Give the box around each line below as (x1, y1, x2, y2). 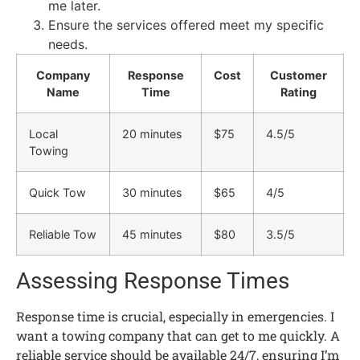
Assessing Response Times (16, 267, 289, 294)
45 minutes (122, 227, 182, 241)
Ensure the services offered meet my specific (48, 16, 324, 33)
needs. (48, 35, 88, 52)
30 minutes (122, 185, 182, 199)
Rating (280, 84, 317, 99)
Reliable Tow (29, 227, 96, 241)
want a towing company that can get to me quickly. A (16, 326, 340, 344)
